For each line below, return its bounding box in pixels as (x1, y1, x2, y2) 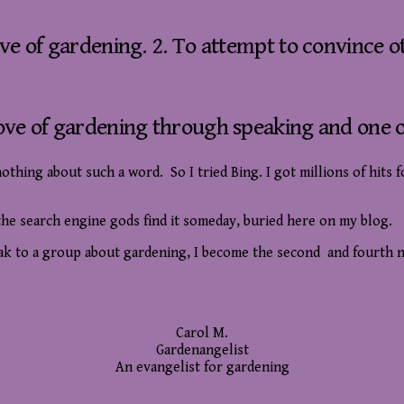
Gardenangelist (155, 341, 249, 359)
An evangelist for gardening (115, 358, 289, 376)
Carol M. (176, 324, 228, 342)
